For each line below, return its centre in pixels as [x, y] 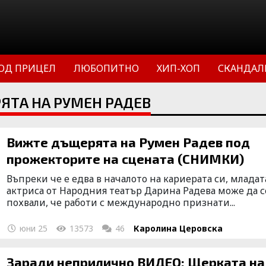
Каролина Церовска [178, 228]
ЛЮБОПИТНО [106, 68]
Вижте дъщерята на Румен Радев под [129, 142]
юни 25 [33, 228]
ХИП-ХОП [178, 68]
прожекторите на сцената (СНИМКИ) [126, 159]
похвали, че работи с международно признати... [121, 202]
